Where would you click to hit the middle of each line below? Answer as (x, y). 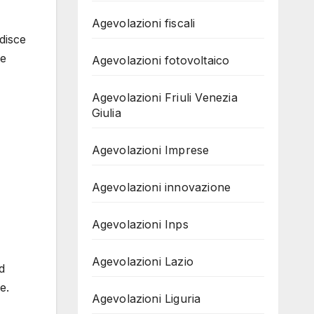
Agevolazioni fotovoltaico (161, 60)
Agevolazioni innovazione (161, 187)
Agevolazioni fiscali (143, 23)
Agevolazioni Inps (140, 224)
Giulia (106, 113)
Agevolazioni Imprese (150, 150)
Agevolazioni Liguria (146, 299)
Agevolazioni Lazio (143, 261)
